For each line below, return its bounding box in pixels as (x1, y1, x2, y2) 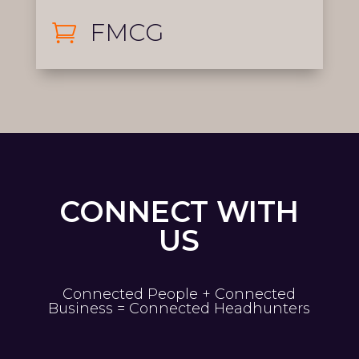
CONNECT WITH (59, 194, 300, 230)
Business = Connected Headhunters (48, 300, 311, 318)
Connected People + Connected (63, 285, 296, 304)
